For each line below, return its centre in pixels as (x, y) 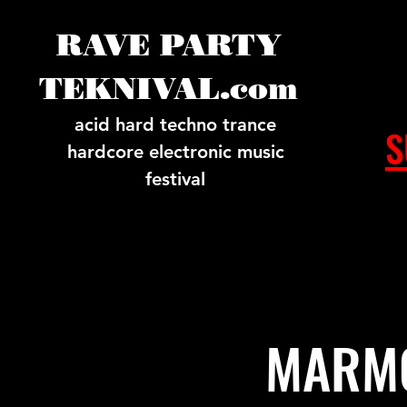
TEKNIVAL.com (169, 88)
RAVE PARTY (169, 45)
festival (175, 179)
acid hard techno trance (175, 124)
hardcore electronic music (175, 152)
